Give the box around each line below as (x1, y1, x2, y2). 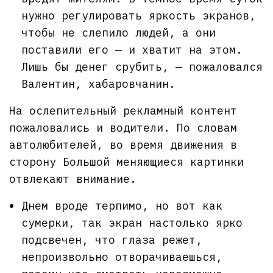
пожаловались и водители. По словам (9, 120, 238, 135)
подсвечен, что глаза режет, (21, 232, 202, 247)
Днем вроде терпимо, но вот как (21, 198, 222, 213)
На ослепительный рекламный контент (9, 103, 238, 118)
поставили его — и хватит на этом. (21, 42, 243, 57)
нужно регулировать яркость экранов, (21, 8, 256, 23)
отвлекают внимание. (9, 171, 137, 186)
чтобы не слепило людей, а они (21, 25, 216, 40)
